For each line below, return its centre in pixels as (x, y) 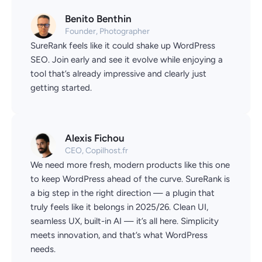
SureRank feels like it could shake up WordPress (123, 45)
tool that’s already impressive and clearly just (118, 73)
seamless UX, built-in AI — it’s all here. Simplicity (125, 221)
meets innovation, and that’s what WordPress (119, 235)
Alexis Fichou (95, 138)
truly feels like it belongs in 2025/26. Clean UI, (119, 207)
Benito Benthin (98, 18)
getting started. (61, 87)
